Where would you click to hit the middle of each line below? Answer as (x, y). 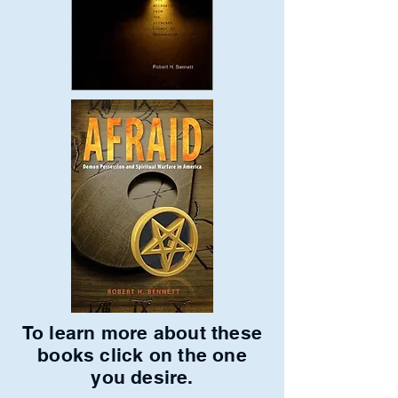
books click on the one (142, 355)
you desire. (142, 377)
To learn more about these (142, 333)
